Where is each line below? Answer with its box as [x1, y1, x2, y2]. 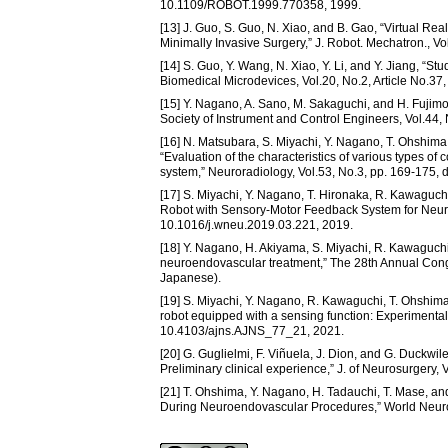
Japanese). [160, 271, 221, 286]
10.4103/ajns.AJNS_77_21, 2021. [160, 324, 344, 339]
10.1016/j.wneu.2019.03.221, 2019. [160, 218, 353, 233]
